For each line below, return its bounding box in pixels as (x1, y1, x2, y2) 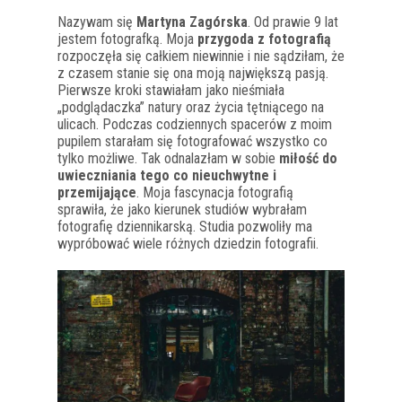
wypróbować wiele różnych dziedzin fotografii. (57, 235, 319, 252)
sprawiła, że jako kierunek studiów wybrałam (57, 201, 307, 218)
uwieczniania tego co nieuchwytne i (57, 167, 276, 184)
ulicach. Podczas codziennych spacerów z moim (57, 116, 332, 133)
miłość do (279, 150, 337, 167)
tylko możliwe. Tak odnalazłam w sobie (57, 150, 279, 167)
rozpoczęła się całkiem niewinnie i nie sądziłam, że (57, 48, 345, 65)
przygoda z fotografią (197, 31, 331, 48)
